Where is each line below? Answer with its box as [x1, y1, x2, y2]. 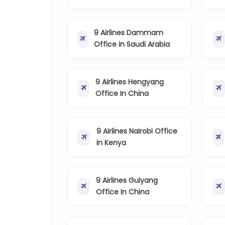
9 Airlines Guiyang [96, 175, 158, 186]
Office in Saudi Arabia [93, 39, 170, 50]
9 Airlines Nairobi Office [96, 126, 178, 137]
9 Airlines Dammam [93, 28, 163, 38]
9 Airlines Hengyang [95, 77, 164, 87]
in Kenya [96, 138, 127, 148]
